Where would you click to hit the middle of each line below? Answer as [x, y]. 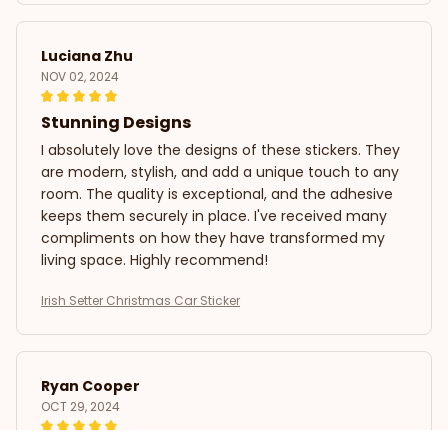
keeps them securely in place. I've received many [214, 216]
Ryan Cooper [90, 386]
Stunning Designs [116, 123]
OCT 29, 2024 [80, 407]
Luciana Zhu [87, 56]
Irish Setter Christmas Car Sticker [140, 301]
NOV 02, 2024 [80, 77]
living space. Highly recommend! [154, 260]
